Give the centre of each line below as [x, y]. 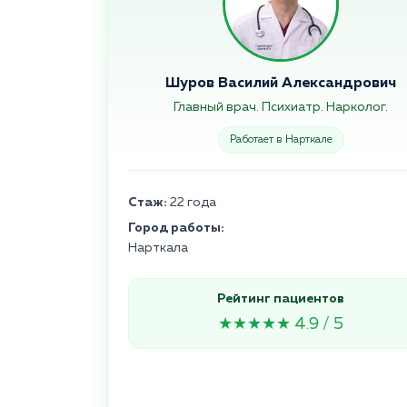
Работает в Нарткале [281, 140]
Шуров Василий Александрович [281, 84]
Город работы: [176, 228]
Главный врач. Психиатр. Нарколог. [281, 108]
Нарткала [158, 248]
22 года [192, 203]
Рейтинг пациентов [281, 299]
